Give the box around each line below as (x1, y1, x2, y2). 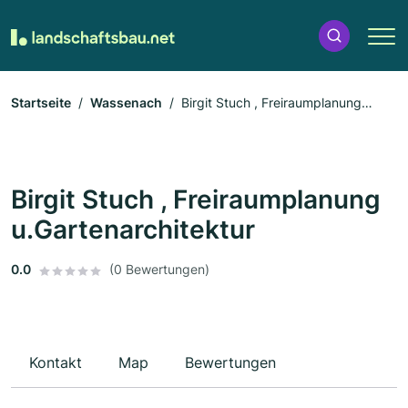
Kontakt (29, 353, 82, 372)
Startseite (11, 95, 71, 111)
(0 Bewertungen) (109, 261, 209, 278)
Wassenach (90, 95, 162, 111)
